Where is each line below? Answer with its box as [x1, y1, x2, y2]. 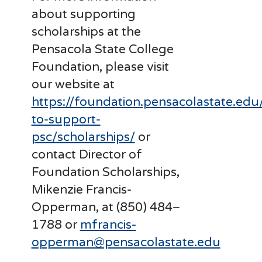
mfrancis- [80, 217, 136, 232]
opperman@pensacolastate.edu [31, 235, 220, 250]
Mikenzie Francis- [31, 182, 132, 197]
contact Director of [31, 147, 142, 162]
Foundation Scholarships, [31, 164, 180, 180]
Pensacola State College [31, 42, 174, 57]
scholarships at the [31, 24, 141, 39]
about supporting [31, 6, 136, 22]
